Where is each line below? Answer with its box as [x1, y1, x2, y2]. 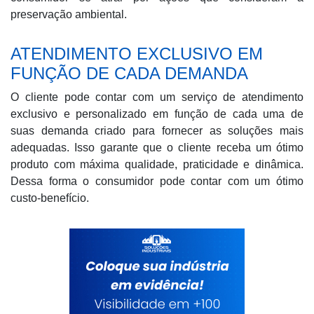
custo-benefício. [11, 192, 89, 204]
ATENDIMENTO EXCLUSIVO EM [11, 44, 263, 63]
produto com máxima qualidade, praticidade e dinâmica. [11, 158, 303, 170]
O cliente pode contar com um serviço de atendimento [11, 91, 303, 103]
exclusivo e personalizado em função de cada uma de [11, 108, 303, 120]
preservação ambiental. [11, 8, 127, 20]
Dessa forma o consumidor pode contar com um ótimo [11, 175, 303, 187]
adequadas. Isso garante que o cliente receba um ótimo [11, 142, 303, 153]
